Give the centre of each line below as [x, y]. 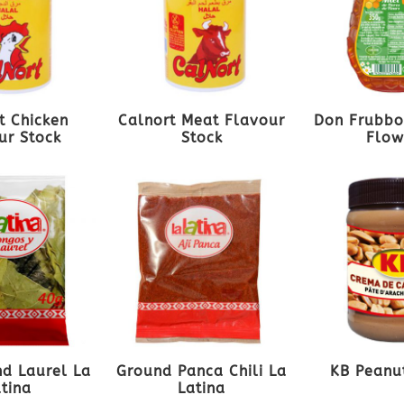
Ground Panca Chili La [202, 372]
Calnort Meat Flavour [202, 121]
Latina [202, 389]
